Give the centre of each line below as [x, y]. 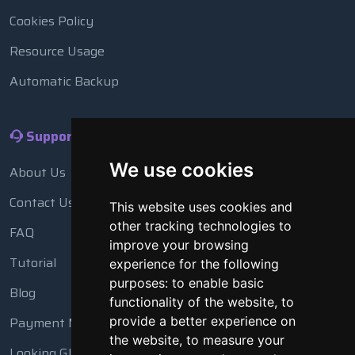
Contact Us [42, 202]
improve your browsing [179, 245]
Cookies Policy [52, 21]
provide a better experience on [202, 321]
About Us [38, 172]
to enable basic [218, 283]
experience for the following [194, 264]
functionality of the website [191, 302]
